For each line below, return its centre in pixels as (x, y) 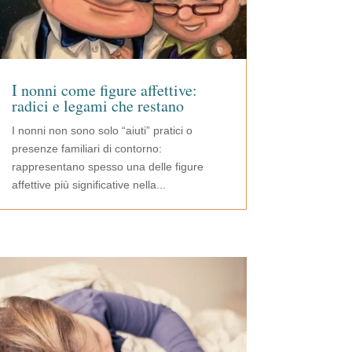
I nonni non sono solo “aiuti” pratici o (102, 131)
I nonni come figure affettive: (104, 90)
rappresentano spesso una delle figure (107, 167)
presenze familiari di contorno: (86, 149)
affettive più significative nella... (88, 185)
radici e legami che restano (97, 106)
